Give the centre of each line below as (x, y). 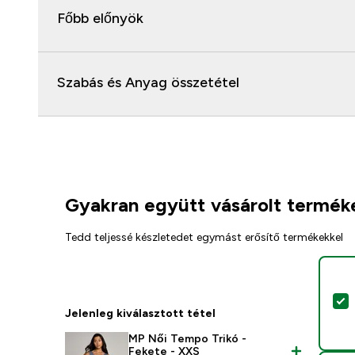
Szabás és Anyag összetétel (148, 82)
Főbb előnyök (100, 18)
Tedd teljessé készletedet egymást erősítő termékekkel (204, 237)
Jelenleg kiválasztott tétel (141, 313)
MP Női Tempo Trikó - (188, 338)
